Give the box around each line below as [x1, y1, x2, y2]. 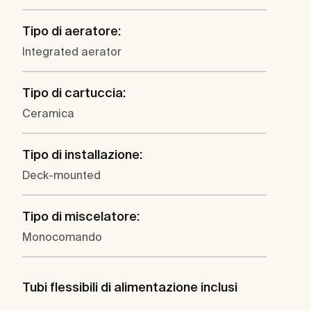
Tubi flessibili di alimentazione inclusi [22, 280, 237, 295]
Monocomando [22, 230, 102, 244]
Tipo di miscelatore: [22, 209, 140, 224]
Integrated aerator [22, 45, 121, 58]
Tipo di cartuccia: [22, 85, 126, 101]
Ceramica [22, 107, 74, 120]
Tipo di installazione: [22, 147, 142, 162]
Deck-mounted [22, 169, 101, 182]
